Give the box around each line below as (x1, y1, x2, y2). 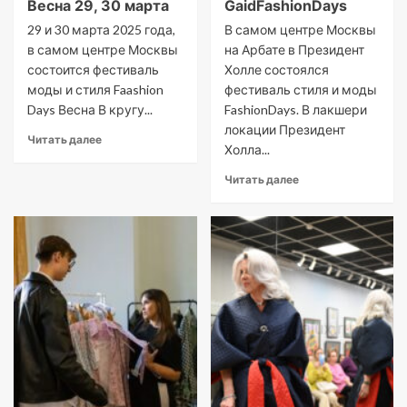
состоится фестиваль (27, 62, 159, 78)
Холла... (223, 142, 270, 158)
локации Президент (223, 122, 345, 138)
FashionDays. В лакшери (223, 102, 367, 118)
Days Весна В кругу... (27, 102, 153, 118)
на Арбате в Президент (223, 42, 364, 58)
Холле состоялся (223, 62, 329, 78)
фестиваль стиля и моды (223, 82, 377, 98)
